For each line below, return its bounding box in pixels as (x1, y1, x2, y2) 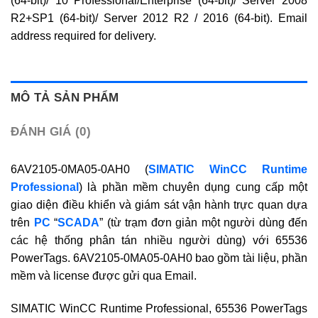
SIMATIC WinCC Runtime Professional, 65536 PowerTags (11, 302, 307, 314)
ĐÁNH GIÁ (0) (11, 124, 92, 138)
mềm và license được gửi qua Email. (11, 269, 197, 282)
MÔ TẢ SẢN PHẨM (11, 90, 119, 104)
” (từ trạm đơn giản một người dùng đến (99, 216, 307, 229)
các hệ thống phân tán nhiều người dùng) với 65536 (11, 234, 307, 246)
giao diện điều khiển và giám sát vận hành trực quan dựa (11, 198, 307, 211)
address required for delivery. (11, 29, 156, 42)
